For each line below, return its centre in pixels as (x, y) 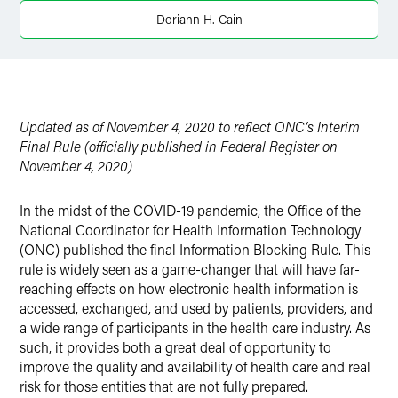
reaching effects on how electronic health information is (189, 288)
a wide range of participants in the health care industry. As (195, 327)
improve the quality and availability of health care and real (195, 366)
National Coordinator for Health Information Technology (190, 230)
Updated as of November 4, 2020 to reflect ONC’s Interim (190, 127)
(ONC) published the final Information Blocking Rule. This (195, 249)
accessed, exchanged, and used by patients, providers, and (196, 308)
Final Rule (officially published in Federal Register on (179, 146)
